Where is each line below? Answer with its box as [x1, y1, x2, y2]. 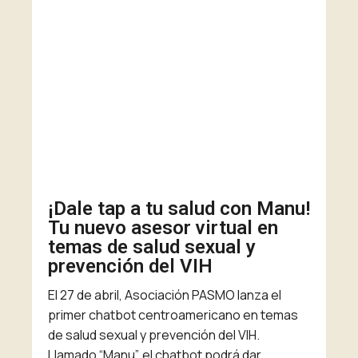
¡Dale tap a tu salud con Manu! [48, 197, 310, 221]
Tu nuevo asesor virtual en [48, 217, 278, 240]
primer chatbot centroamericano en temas [48, 306, 298, 324]
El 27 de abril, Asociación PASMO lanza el [48, 286, 281, 304]
